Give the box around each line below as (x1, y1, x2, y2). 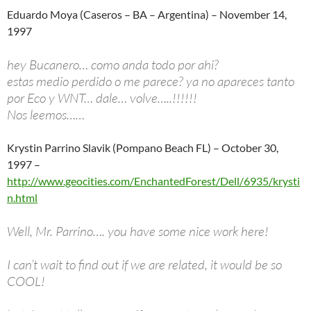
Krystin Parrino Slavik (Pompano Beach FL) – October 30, (7, 140, 278, 154)
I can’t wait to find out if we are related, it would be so (7, 255, 282, 273)
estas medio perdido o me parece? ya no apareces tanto (7, 72, 294, 90)
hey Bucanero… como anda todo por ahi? (7, 56, 219, 73)
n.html (7, 190, 37, 204)
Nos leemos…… (7, 106, 85, 123)
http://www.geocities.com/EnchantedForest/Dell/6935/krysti (7, 174, 300, 187)
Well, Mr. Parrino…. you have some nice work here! (7, 222, 269, 239)
